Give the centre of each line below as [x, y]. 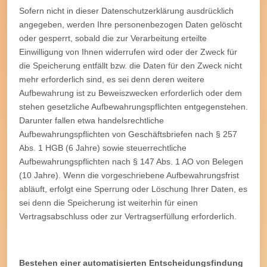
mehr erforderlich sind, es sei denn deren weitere [112, 79]
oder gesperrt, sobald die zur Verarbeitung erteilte [113, 38]
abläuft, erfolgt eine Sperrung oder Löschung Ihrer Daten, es [133, 189]
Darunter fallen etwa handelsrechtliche [91, 120]
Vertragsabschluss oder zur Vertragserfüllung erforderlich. [128, 216]
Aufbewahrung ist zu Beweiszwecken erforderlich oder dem [131, 93]
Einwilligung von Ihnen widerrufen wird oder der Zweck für [128, 52]
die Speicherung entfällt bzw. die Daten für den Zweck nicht [131, 65]
